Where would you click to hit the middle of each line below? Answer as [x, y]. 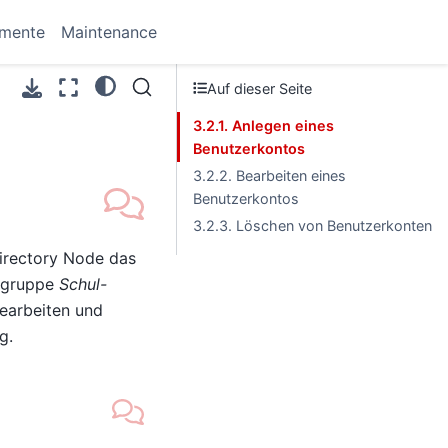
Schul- [82, 283]
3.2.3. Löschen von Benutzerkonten [312, 225]
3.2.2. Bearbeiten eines [269, 175]
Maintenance [109, 32]
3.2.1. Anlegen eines [263, 125]
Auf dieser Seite [260, 88]
